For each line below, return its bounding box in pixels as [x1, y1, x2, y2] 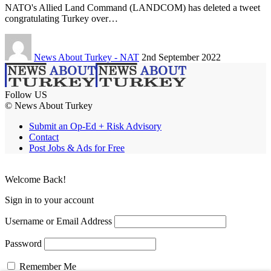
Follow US [5, 90, 47, 100]
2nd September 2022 [142, 52, 221, 63]
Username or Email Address [5, 216, 112, 227]
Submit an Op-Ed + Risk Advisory [29, 121, 162, 132]
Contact [29, 132, 59, 143]
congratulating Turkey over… [5, 13, 118, 24]
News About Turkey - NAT [34, 52, 139, 63]
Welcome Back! [5, 174, 66, 185]
